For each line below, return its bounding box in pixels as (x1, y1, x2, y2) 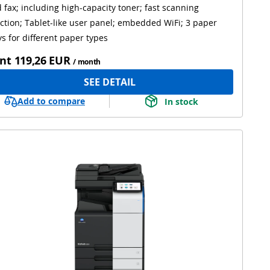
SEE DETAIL (84, 75, 136, 89)
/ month (73, 57, 101, 67)
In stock (164, 95, 198, 107)
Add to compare (17, 95, 85, 107)
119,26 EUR (14, 53, 71, 68)
